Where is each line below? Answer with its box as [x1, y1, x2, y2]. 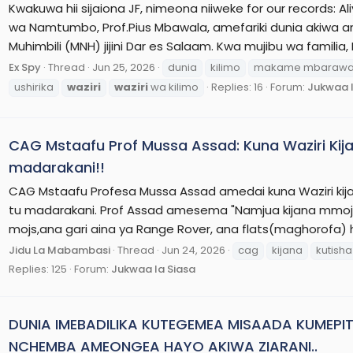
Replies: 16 [211, 79, 263, 95]
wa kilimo [148, 79, 199, 95]
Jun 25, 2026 [92, 59, 155, 75]
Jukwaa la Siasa [111, 261, 195, 277]
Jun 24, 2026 [162, 242, 225, 258]
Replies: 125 [9, 261, 67, 277]
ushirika [14, 79, 54, 95]
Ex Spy [9, 59, 41, 75]
